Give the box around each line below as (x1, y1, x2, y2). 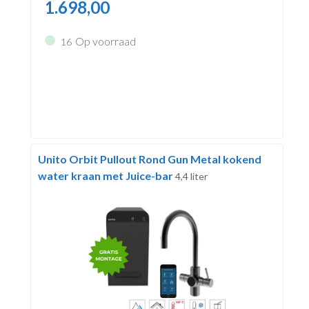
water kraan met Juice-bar (37, 169, 175, 183)
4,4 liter (175, 170, 208, 183)
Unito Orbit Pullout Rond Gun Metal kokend (37, 152, 261, 166)
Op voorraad (74, 34, 136, 48)
